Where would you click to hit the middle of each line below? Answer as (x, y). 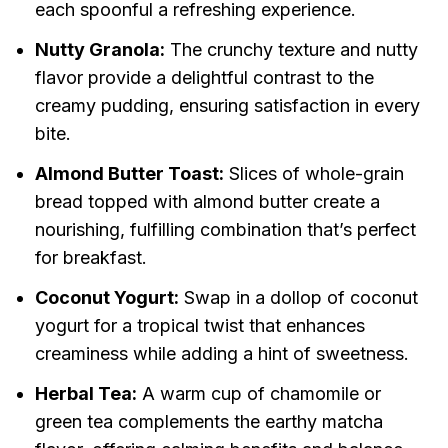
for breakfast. (90, 258)
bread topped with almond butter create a (207, 202)
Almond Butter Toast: (129, 174)
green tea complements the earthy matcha (208, 422)
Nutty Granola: (99, 50)
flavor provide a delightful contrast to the (204, 78)
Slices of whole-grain (313, 174)
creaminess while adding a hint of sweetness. (221, 354)
